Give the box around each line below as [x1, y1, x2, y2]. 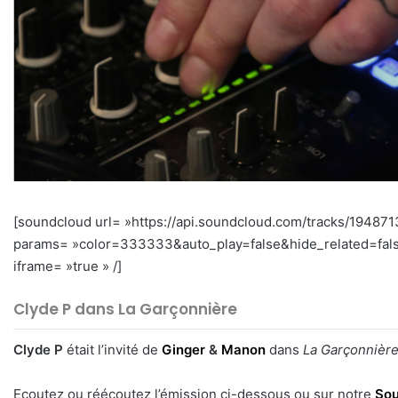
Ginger [162, 341, 205, 359]
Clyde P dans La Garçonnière [13, 298, 237, 321]
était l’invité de [63, 341, 162, 359]
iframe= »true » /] [13, 258, 129, 275]
